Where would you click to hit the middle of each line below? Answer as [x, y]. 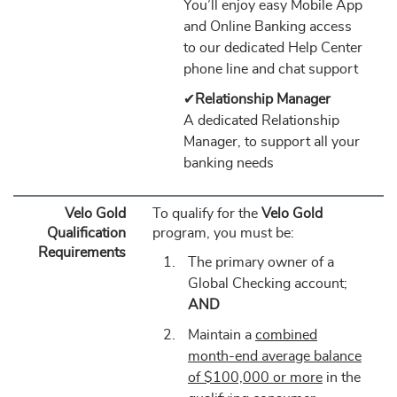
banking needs [228, 163]
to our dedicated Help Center [272, 48]
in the [341, 378]
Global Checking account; [267, 284]
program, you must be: [223, 233]
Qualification [86, 233]
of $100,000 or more [255, 378]
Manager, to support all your [271, 142]
